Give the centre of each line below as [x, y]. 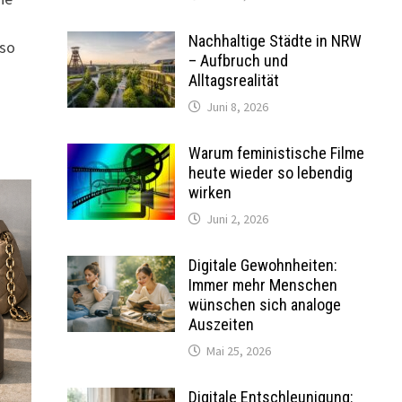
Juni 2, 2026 [237, 218]
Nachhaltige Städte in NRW [275, 40]
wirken [210, 192]
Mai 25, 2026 [238, 350]
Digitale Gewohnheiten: [262, 265]
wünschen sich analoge [264, 304]
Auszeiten [221, 324]
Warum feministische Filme [276, 153]
